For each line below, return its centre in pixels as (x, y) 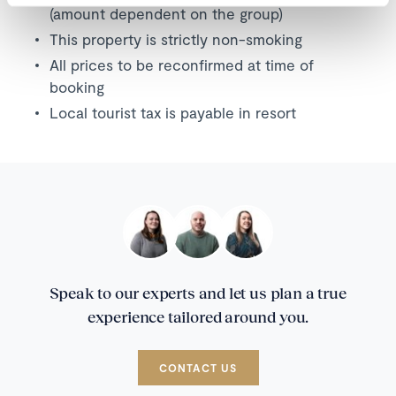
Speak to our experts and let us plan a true (198, 293)
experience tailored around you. (198, 317)
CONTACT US (198, 368)
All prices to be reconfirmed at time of (182, 65)
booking (77, 87)
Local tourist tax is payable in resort (173, 113)
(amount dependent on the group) (166, 14)
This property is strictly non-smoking (176, 39)
